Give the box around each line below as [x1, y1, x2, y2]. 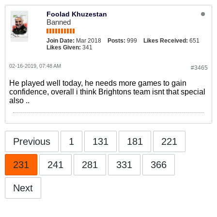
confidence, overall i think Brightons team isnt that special [9, 88, 205, 96]
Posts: [108, 37, 125, 44]
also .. [9, 96, 30, 105]
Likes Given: [46, 44, 81, 51]
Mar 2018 [76, 37, 101, 44]
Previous [13, 136, 50, 147]
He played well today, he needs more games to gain [9, 79, 186, 87]
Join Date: [46, 37, 75, 44]
